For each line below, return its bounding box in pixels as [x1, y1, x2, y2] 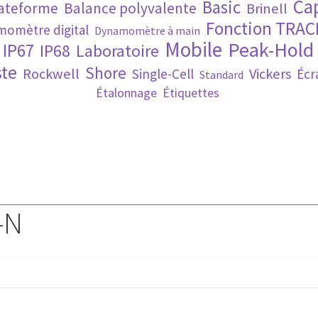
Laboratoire [76, 40, 159, 61]
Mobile [165, 36, 222, 62]
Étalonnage [95, 84, 157, 101]
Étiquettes [162, 84, 219, 101]
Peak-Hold [228, 36, 314, 62]
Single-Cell [131, 65, 194, 82]
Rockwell [22, 64, 79, 83]
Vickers [248, 64, 291, 83]
